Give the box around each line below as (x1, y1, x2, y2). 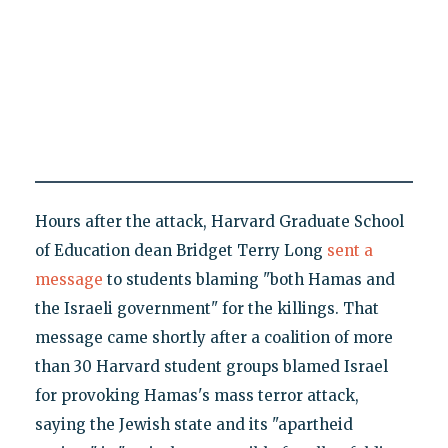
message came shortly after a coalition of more (34, 327, 393, 347)
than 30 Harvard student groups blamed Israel (34, 356, 388, 376)
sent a (326, 240, 373, 260)
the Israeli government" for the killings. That (34, 298, 379, 318)
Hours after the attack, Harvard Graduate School (34, 211, 404, 231)
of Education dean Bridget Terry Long (34, 240, 327, 260)
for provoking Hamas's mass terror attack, (34, 385, 359, 405)
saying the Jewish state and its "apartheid (34, 414, 353, 434)
